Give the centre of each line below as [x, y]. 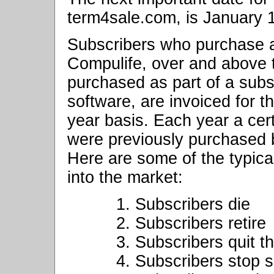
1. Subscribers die [183, 205]
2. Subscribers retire [191, 224]
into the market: [125, 178]
